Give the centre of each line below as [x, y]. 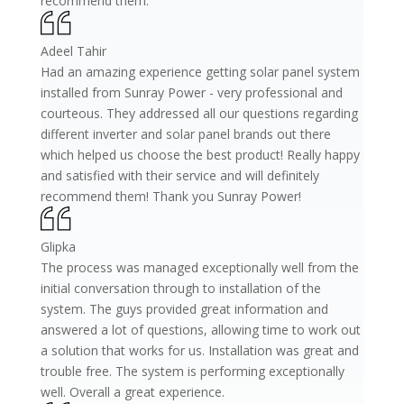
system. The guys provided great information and [184, 308]
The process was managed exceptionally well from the [199, 267]
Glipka [58, 246]
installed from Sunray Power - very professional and [191, 92]
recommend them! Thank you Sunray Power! [170, 196]
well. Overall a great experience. [132, 391]
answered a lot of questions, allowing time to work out [200, 329]
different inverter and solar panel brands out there [185, 133]
